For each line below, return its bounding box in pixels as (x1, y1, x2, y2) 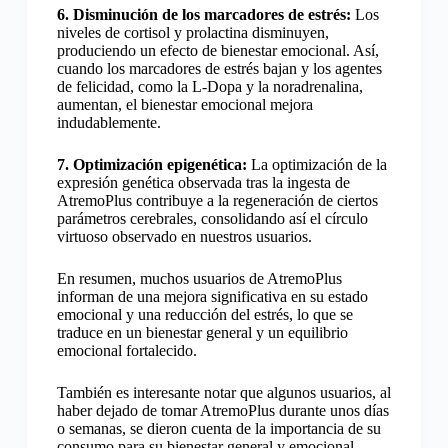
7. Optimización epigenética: (56, 155, 247, 173)
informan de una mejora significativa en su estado (56, 287, 368, 305)
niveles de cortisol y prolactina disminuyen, (56, 23, 329, 41)
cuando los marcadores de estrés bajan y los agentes (56, 59, 382, 77)
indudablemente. (56, 113, 161, 131)
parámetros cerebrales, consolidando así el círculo (56, 209, 368, 227)
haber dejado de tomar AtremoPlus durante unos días (56, 401, 389, 419)
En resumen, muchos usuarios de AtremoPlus (56, 269, 342, 287)
